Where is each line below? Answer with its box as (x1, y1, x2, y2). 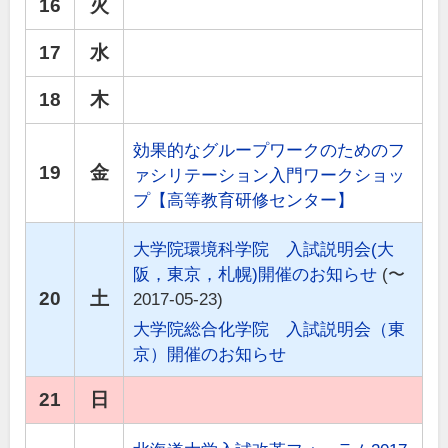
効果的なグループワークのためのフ (133, 141, 406, 161)
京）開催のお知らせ (133, 345, 287, 365)
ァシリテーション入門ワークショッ (133, 166, 406, 186)
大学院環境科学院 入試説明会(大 (133, 240, 395, 260)
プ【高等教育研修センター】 (133, 191, 355, 211)
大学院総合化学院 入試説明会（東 (133, 320, 406, 340)
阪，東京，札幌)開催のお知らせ (133, 265, 378, 285)
